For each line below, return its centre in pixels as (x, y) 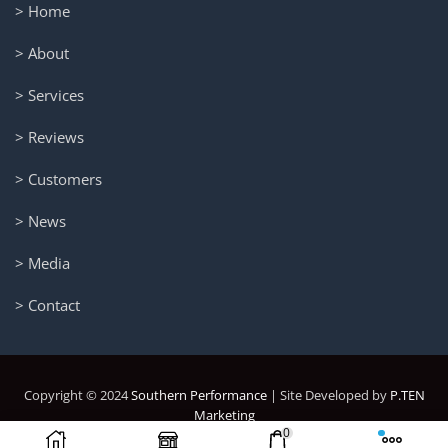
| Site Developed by (328, 394)
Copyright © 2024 (77, 394)
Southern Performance (198, 394)
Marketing (224, 414)
